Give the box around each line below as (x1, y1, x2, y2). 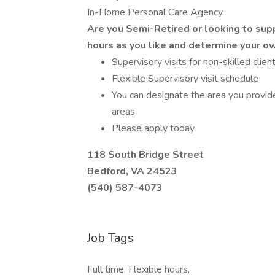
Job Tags (87, 230, 134, 246)
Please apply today (112, 122, 195, 135)
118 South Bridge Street (87, 148, 204, 161)
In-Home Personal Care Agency (87, 6, 223, 19)
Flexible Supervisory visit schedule (112, 72, 258, 85)
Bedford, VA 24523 (87, 165, 177, 178)
